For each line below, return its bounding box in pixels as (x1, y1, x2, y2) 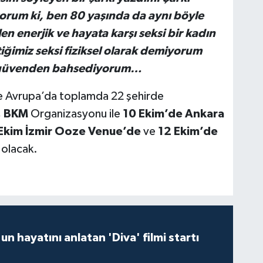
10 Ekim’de (122, 108, 183, 120)
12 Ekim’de (155, 126, 218, 138)
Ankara (184, 108, 224, 120)
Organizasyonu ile (30, 108, 123, 120)
